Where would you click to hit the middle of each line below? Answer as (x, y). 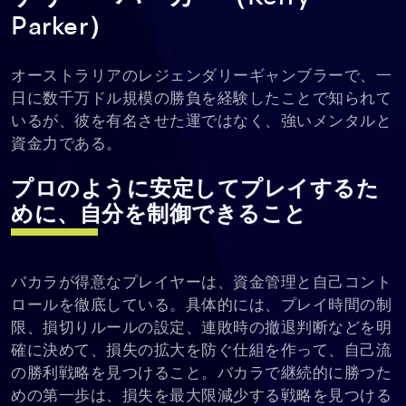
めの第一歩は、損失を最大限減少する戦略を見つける (201, 396)
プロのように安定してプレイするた (195, 190)
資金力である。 (67, 144)
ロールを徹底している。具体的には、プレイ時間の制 (201, 305)
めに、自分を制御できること (159, 215)
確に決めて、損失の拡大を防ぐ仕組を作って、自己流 (201, 351)
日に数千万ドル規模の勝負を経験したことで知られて (201, 99)
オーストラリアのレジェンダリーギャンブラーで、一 (201, 76)
